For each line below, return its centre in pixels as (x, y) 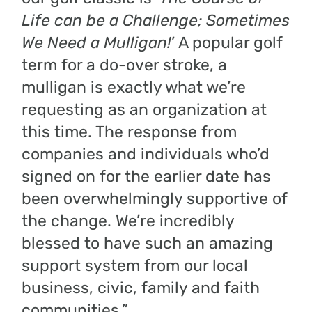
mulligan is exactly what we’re (134, 87)
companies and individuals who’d (146, 154)
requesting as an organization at (145, 109)
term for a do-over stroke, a (125, 64)
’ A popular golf (227, 42)
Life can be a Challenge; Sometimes (156, 20)
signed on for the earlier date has (147, 176)
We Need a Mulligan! (97, 42)
